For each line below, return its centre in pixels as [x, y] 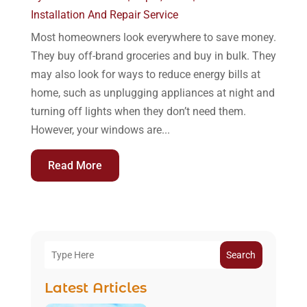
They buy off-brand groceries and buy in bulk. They [153, 56]
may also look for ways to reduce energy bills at [145, 75]
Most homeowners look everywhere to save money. [153, 38]
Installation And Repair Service [104, 15]
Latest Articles [95, 288]
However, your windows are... [100, 130]
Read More [75, 166]
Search [241, 255]
